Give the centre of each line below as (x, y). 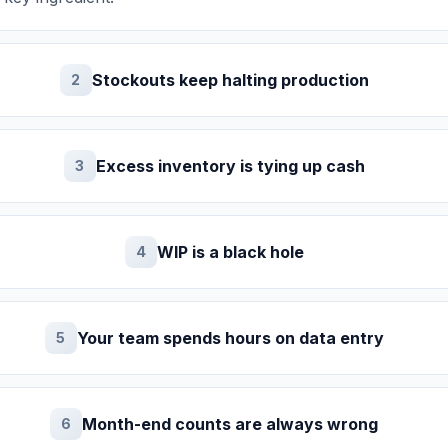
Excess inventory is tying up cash (230, 166)
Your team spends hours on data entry (230, 338)
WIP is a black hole (230, 252)
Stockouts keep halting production (230, 80)
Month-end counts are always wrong (230, 424)
